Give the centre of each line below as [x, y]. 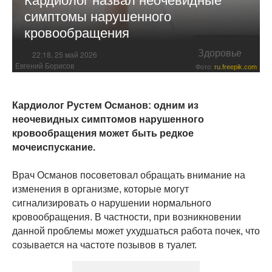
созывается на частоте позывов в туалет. [104, 245]
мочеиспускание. [54, 148]
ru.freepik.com [236, 67]
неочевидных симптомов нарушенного [108, 120]
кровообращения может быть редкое [103, 134]
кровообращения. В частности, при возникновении [127, 217]
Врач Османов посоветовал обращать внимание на [129, 175]
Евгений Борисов [45, 66]
